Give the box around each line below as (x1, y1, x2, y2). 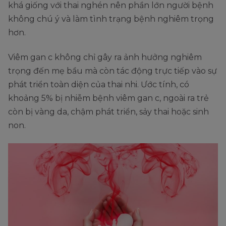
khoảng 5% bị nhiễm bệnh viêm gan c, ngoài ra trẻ (8, 93, 209, 103)
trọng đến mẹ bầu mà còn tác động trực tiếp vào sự (8, 66, 217, 76)
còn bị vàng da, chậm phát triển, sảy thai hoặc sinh (8, 107, 209, 117)
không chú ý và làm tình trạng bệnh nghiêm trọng (8, 14, 214, 24)
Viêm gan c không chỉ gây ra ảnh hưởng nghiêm (8, 52, 202, 63)
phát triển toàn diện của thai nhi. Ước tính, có (8, 80, 189, 90)
